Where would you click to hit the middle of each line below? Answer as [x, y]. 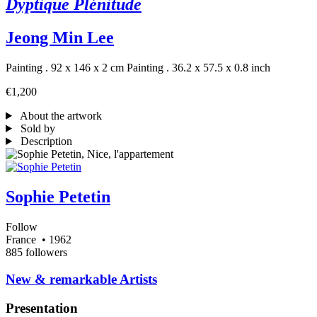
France [21, 239]
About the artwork [59, 115]
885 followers [36, 252]
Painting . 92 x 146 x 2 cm [65, 67]
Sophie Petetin [58, 196]
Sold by [36, 128]
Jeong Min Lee [60, 38]
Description [45, 141]
